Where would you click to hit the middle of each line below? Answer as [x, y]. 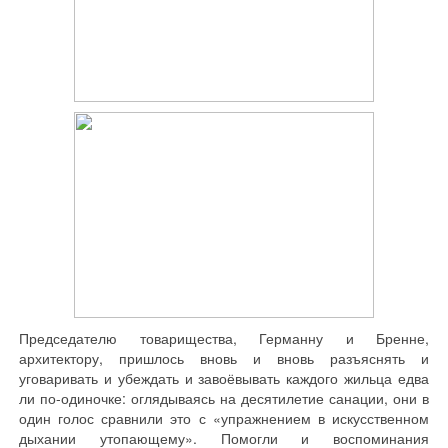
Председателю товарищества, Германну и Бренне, [224, 338]
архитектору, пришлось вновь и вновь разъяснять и [224, 358]
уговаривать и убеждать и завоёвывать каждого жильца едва [224, 378]
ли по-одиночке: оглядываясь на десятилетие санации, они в [224, 398]
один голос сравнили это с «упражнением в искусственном [224, 418]
